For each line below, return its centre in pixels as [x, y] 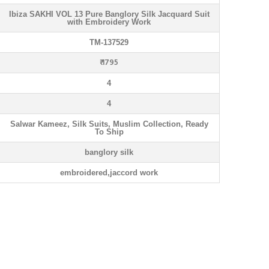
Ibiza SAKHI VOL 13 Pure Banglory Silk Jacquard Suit [109, 14]
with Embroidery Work [109, 22]
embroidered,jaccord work [109, 173]
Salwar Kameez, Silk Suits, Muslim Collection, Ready [109, 124]
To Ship [109, 132]
